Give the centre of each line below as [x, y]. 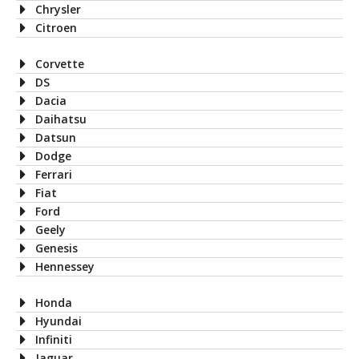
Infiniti [54, 340]
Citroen [56, 28]
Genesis [56, 248]
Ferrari [54, 175]
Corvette [60, 64]
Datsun [56, 138]
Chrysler [58, 10]
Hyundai [58, 321]
